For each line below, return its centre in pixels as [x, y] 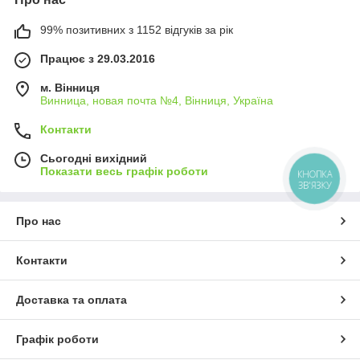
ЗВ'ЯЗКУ [315, 185]
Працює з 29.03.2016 [98, 59]
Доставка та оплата [72, 300]
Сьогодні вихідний [94, 159]
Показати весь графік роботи [124, 172]
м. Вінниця [70, 88]
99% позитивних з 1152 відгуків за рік [137, 30]
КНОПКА [315, 174]
